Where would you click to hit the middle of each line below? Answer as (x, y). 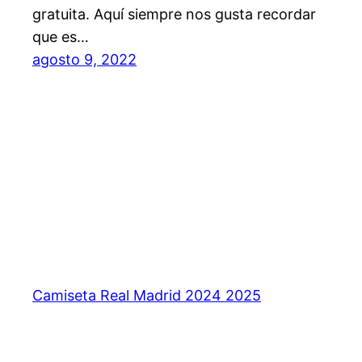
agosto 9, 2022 (84, 60)
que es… (61, 37)
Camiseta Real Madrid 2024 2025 (147, 295)
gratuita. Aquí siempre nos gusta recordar (174, 15)
